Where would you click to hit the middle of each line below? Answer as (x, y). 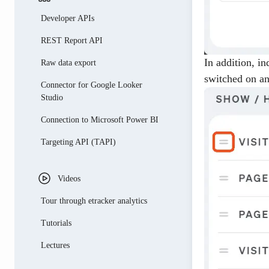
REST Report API (72, 41)
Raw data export (68, 63)
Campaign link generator (95, 17)
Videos (69, 179)
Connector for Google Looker (92, 85)
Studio (52, 98)
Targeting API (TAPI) (78, 142)
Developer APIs (68, 18)
